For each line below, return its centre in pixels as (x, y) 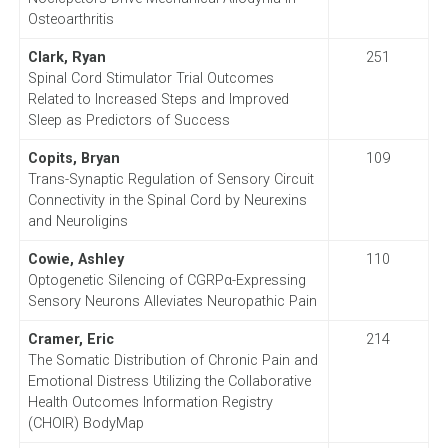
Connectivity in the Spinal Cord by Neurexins (167, 200)
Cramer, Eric (70, 339)
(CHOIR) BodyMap (85, 423)
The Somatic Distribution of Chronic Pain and (172, 360)
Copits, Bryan (73, 158)
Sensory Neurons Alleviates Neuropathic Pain (172, 301)
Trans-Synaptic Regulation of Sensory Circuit (170, 179)
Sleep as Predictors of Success (128, 120)
